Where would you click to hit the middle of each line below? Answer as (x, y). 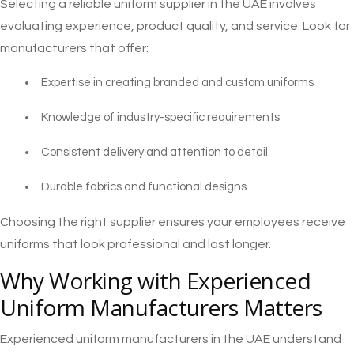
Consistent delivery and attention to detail (154, 153)
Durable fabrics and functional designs (144, 187)
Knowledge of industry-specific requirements (160, 118)
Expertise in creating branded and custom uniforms (177, 83)
